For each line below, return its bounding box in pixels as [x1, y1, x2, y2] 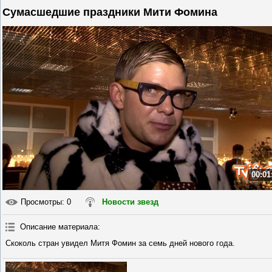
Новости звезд [102, 197, 158, 206]
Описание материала [20, 222, 98, 231]
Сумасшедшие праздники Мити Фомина [2, 5, 217, 18]
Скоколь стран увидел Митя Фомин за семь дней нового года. [5, 238, 235, 248]
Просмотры [21, 197, 62, 206]
